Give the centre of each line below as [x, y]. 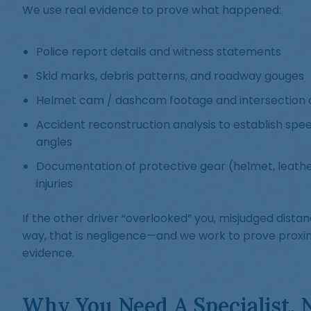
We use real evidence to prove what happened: [152, 10]
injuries [54, 184]
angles [54, 142]
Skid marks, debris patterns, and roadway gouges [170, 76]
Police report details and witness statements [159, 52]
